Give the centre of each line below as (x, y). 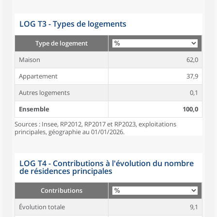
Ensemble (34, 109)
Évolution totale (42, 207)
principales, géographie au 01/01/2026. (70, 132)
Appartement (38, 76)
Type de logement (62, 43)
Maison (30, 60)
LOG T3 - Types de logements (73, 24)
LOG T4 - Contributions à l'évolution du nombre (107, 163)
